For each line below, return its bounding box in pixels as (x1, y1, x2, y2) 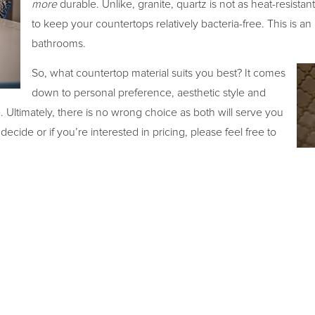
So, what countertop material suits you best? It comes (32, 67, 285, 79)
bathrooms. (32, 37, 86, 49)
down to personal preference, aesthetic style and (32, 87, 266, 99)
